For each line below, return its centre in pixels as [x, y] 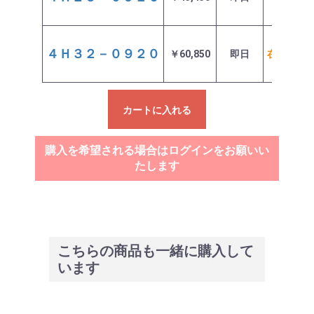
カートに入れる [157, 110]
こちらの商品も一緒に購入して [156, 251]
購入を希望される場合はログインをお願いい [157, 150]
